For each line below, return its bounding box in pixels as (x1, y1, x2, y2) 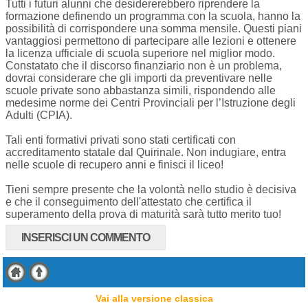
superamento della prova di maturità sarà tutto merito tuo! (5, 208, 281, 221)
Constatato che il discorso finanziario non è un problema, (5, 60, 282, 72)
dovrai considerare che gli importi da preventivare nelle (5, 72, 272, 85)
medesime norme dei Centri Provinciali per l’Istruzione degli (5, 97, 296, 109)
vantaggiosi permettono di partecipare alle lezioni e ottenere (5, 35, 296, 47)
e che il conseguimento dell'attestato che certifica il (5, 196, 252, 208)
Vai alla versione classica (95, 293, 213, 305)
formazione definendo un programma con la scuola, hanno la (5, 10, 300, 23)
